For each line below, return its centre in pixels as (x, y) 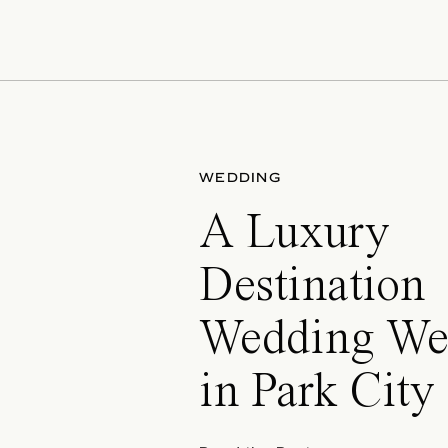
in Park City (316, 393)
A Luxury (294, 234)
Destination (312, 287)
